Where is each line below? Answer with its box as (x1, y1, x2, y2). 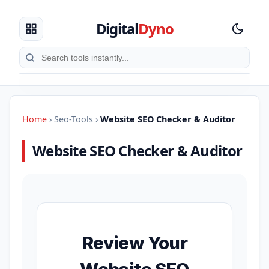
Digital (95, 19, 139, 38)
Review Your (81, 231, 188, 253)
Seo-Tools (54, 113, 93, 125)
